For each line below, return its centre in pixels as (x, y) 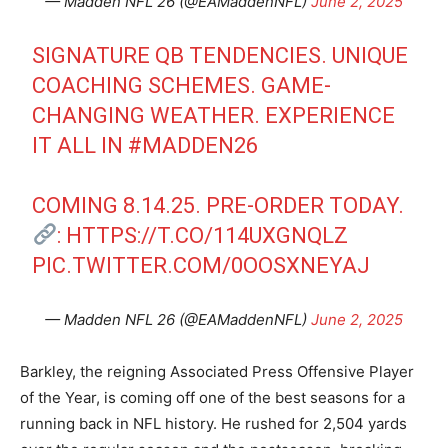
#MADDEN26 (193, 145)
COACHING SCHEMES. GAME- (182, 85)
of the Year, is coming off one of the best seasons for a (212, 397)
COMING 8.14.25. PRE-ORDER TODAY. (218, 205)
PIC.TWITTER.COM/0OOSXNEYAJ (201, 265)
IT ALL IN (80, 145)
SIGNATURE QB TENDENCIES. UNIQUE (220, 55)
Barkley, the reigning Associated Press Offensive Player (217, 371)
